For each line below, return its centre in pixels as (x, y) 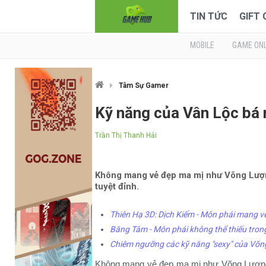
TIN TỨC (209, 16)
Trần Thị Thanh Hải (126, 135)
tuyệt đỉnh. (117, 186)
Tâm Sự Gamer (144, 85)
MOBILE (202, 45)
